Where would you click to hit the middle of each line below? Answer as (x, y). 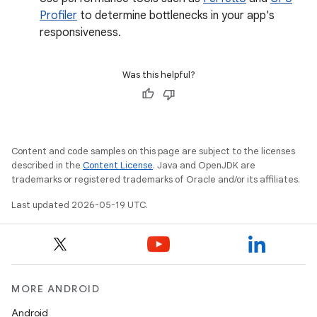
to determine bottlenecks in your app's (176, 16)
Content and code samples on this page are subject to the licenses (153, 151)
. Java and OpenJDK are (204, 165)
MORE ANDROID (56, 289)
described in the (47, 165)
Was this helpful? (158, 75)
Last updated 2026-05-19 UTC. (80, 205)
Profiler (58, 16)
